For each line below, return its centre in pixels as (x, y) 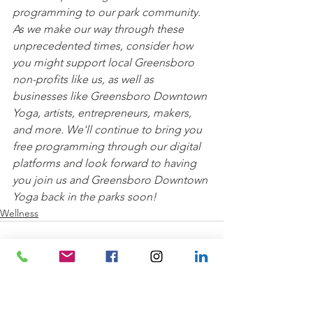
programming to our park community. (108, 12)
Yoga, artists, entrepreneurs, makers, (103, 112)
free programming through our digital (108, 146)
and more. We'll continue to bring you (109, 129)
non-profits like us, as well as (85, 79)
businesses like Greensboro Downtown (111, 96)
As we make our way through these (100, 29)
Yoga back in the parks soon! (85, 196)
